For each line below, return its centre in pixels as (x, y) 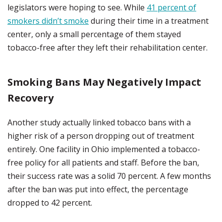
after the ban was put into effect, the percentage (98, 189)
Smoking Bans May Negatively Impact (104, 82)
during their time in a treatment (149, 21)
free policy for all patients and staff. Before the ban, (103, 163)
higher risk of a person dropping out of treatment (101, 136)
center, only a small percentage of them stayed (94, 34)
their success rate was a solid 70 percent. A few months (109, 176)
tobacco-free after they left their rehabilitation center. (108, 48)
